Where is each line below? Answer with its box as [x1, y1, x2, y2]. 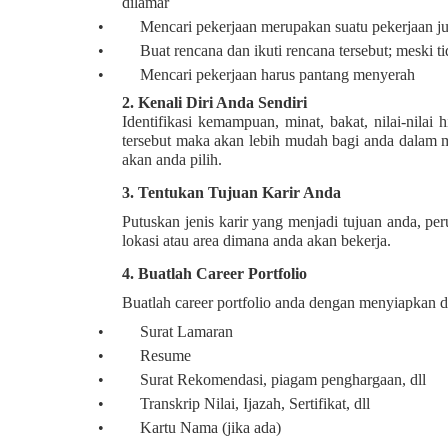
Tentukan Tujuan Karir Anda [138, 184, 341, 202]
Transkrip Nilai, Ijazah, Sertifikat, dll [140, 395, 370, 413]
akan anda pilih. [122, 151, 222, 169]
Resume [140, 347, 191, 365]
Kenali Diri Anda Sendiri [138, 94, 307, 112]
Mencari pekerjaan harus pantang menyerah [140, 66, 415, 84]
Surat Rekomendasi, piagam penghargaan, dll [140, 371, 426, 389]
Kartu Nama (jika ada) [140, 419, 281, 437]
